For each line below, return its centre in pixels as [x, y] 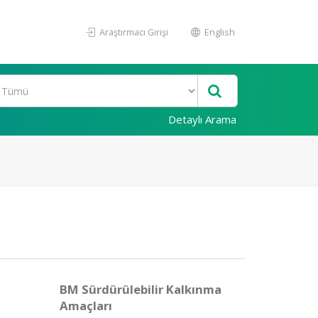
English [219, 32]
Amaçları [86, 306]
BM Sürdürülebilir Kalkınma [140, 289]
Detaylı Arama [202, 119]
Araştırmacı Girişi [133, 32]
